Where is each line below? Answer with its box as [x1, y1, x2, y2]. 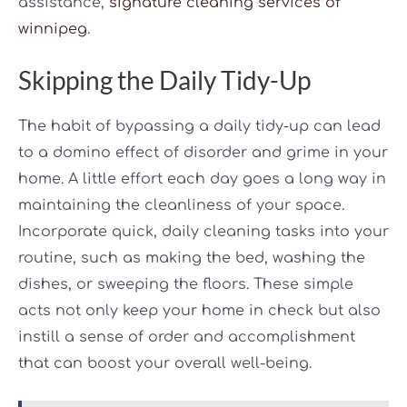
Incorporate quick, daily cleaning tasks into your [18, 223, 389, 241]
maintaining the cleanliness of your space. [18, 197, 344, 214]
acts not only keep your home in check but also [18, 303, 381, 320]
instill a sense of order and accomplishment [18, 329, 355, 346]
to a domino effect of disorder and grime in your [18, 144, 388, 162]
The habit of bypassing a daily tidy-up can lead [18, 118, 381, 135]
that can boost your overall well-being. [18, 355, 312, 372]
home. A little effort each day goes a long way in [18, 171, 386, 188]
